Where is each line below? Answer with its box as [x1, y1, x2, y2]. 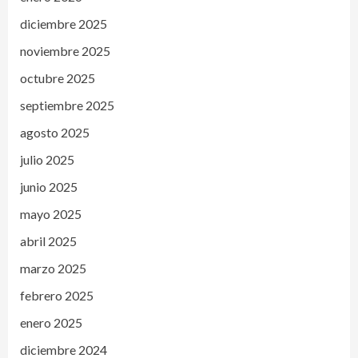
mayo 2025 [20, 205, 82, 221]
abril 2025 [20, 233, 77, 249]
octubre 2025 [20, 70, 95, 86]
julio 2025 [20, 151, 74, 167]
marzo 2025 [20, 260, 86, 276]
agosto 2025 [20, 124, 89, 140]
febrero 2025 [20, 287, 93, 303]
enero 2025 [20, 314, 82, 330]
